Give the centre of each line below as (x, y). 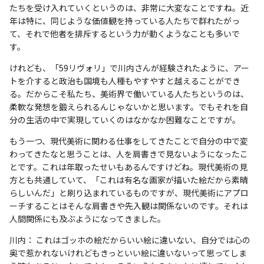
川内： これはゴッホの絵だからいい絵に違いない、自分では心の (130, 240)
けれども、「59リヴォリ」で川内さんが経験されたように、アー (129, 67)
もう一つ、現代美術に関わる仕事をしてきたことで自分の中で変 (129, 141)
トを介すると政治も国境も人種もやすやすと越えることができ (125, 80)
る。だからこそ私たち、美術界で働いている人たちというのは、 (129, 93)
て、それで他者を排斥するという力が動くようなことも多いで (125, 33)
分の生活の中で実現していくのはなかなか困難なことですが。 (125, 119)
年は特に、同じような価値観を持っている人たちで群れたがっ (125, 20)
